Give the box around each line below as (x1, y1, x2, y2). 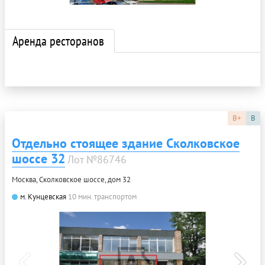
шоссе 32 (12, 150, 65, 167)
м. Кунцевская (20, 191, 66, 202)
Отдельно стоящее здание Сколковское (12, 134, 240, 151)
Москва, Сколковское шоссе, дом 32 (12, 174, 131, 185)
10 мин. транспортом (68, 191, 137, 202)
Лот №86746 (67, 152, 127, 166)
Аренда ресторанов (12, 32, 104, 49)
